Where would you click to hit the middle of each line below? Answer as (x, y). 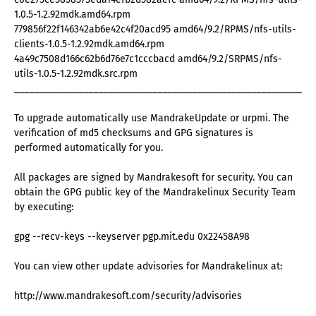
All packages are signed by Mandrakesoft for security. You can (153, 178)
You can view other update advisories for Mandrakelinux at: (148, 267)
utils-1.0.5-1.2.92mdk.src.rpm (76, 74)
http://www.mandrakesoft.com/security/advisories (128, 296)
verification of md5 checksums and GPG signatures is (134, 133)
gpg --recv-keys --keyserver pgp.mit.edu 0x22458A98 (132, 237)
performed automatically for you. (89, 148)
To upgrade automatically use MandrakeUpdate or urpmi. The (152, 119)
